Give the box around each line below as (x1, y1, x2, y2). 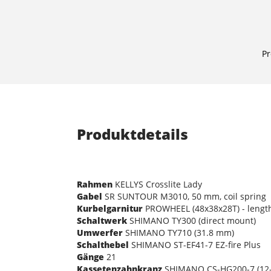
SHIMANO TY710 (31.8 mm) (123, 226, 234, 238)
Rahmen (77, 178, 113, 190)
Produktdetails (77, 123, 188, 144)
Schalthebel (77, 238, 129, 250)
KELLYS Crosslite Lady (113, 178, 202, 190)
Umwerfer (77, 226, 123, 238)
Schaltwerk (77, 214, 127, 226)
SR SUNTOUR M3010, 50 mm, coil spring (102, 190, 266, 202)
